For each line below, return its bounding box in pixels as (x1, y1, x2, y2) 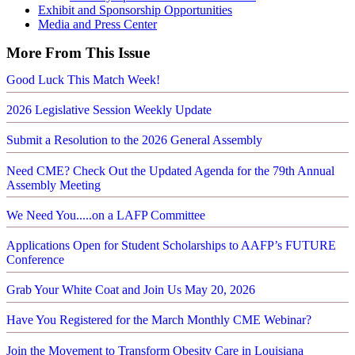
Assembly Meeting (6, 177, 101, 192)
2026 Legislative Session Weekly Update (6, 103, 212, 117)
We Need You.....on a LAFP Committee (6, 208, 205, 222)
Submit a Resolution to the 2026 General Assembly (6, 133, 262, 147)
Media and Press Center (38, 17, 157, 32)
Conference (6, 252, 64, 266)
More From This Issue (6, 44, 150, 62)
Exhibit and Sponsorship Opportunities (38, 3, 232, 17)
